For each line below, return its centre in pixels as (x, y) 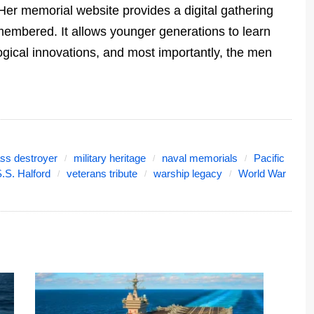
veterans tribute (102, 174)
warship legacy (188, 174)
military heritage (110, 158)
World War (262, 174)
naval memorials (200, 158)
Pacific (269, 158)
